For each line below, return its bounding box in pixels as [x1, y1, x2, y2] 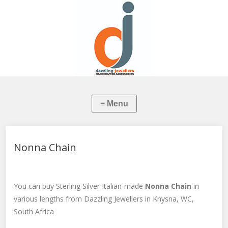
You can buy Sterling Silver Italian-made [14, 181, 146, 191]
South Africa [14, 207, 54, 216]
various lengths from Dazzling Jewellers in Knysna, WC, [14, 194, 194, 204]
